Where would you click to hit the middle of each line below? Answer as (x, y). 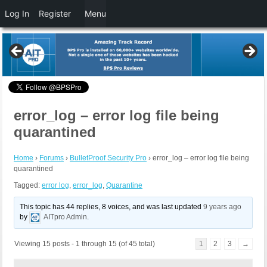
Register (55, 13)
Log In (17, 13)
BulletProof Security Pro (108, 158)
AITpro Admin (66, 217)
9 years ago (223, 207)
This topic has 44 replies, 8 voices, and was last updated (112, 207)
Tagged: (28, 186)
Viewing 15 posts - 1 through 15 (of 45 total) (85, 244)
